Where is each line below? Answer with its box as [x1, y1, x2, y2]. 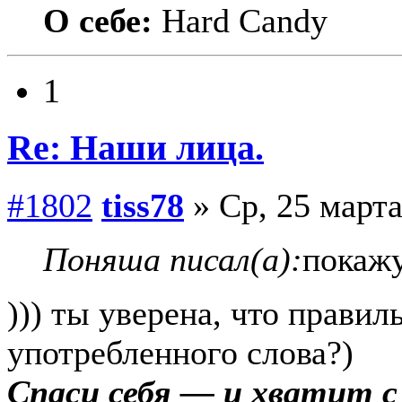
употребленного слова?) [7, 333, 354, 371]
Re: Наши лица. [7, 128, 264, 169]
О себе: [43, 2, 153, 40]
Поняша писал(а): [43, 240, 302, 278]
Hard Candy [153, 2, 328, 40]
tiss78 [101, 186, 184, 224]
